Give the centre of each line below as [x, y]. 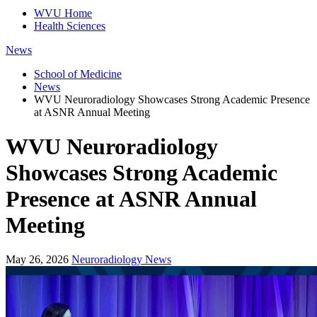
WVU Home [63, 13]
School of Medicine [78, 74]
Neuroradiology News [121, 260]
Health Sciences [70, 25]
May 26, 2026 [37, 260]
